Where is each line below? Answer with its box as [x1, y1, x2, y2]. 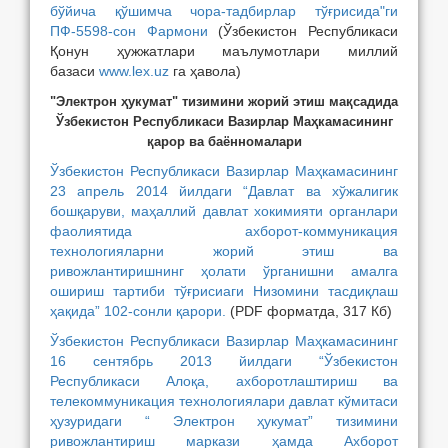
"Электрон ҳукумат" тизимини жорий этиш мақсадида [50, 94, 398, 109]
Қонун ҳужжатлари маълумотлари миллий [50, 43, 398, 59]
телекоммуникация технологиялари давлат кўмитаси [50, 393, 398, 409]
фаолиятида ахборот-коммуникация [50, 223, 398, 239]
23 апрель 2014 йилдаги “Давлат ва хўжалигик [50, 183, 398, 199]
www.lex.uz [99, 63, 169, 79]
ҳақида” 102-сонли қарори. [50, 303, 226, 319]
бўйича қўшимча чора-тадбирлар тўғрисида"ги [50, 3, 398, 19]
